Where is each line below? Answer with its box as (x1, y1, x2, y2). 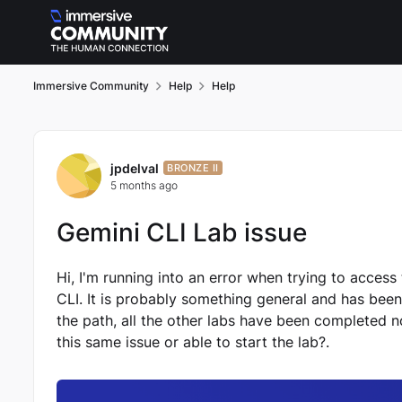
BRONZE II (167, 162, 219, 174)
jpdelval (110, 160, 159, 176)
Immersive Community (33, 79, 149, 92)
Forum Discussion (31, 129, 273, 164)
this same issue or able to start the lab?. (57, 333, 334, 351)
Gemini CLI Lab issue (57, 217, 307, 248)
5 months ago (110, 178, 178, 192)
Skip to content (51, 5, 156, 23)
